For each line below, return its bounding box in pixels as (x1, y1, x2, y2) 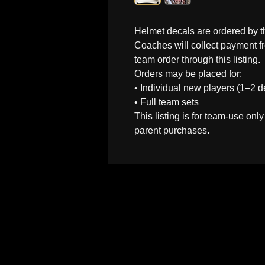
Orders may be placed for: (134, 69, 242, 79)
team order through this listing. (134, 54, 260, 64)
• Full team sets (134, 97, 199, 107)
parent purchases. (134, 125, 209, 135)
